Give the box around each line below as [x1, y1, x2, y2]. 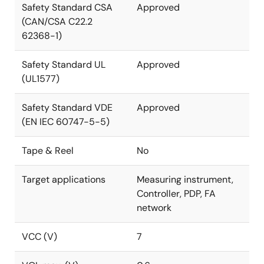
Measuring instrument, [137, 173, 233, 186]
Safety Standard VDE [22, 101, 113, 114]
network [137, 202, 171, 214]
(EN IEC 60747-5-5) [22, 115, 110, 128]
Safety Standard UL [22, 58, 105, 71]
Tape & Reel [22, 144, 74, 157]
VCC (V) [22, 230, 57, 243]
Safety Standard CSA [22, 1, 113, 14]
